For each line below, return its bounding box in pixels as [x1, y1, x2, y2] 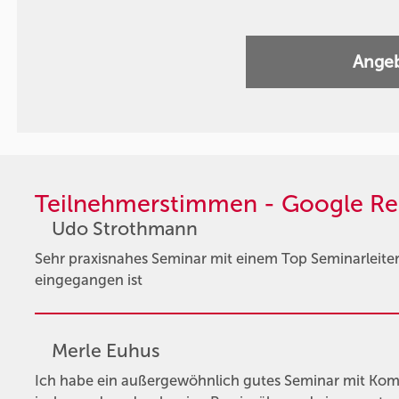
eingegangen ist [34, 272, 142, 289]
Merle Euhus [51, 338, 160, 362]
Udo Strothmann [51, 216, 198, 240]
